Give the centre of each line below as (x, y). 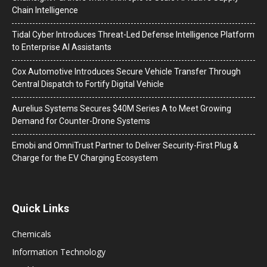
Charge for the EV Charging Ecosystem (85, 158)
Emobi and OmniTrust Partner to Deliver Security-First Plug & (125, 145)
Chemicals (32, 234)
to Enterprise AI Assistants (62, 47)
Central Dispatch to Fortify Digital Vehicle (88, 84)
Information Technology (59, 252)
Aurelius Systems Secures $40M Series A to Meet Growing (122, 108)
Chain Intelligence (45, 10)
